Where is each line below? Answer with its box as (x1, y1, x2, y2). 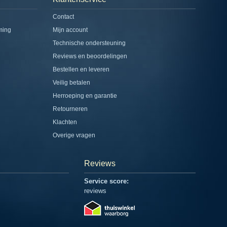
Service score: (84, 177, 129, 185)
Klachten (52, 119, 77, 126)
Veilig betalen (52, 79, 90, 87)
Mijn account (52, 26, 88, 34)
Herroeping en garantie (52, 92, 117, 100)
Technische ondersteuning (52, 40, 126, 47)
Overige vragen (52, 132, 95, 139)
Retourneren (52, 105, 88, 113)
